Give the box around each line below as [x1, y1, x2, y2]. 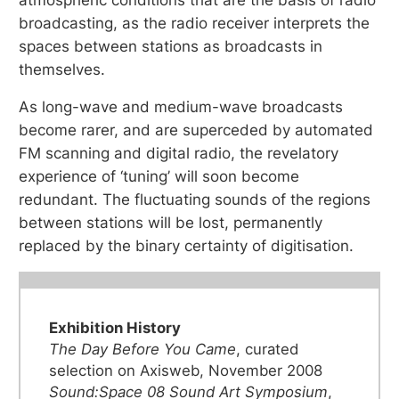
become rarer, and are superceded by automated [19, 120, 374, 139]
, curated [236, 340, 299, 358]
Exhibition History [49, 319, 182, 337]
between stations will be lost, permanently [19, 213, 323, 232]
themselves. [19, 60, 106, 78]
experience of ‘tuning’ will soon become [19, 167, 300, 185]
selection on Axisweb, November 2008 [49, 362, 323, 379]
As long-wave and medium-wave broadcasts [19, 97, 344, 116]
